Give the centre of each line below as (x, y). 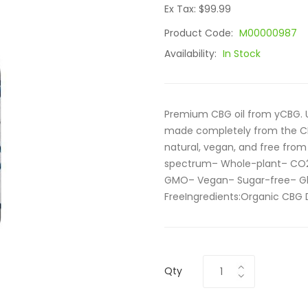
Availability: (192, 54)
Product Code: (200, 33)
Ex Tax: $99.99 (198, 9)
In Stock (242, 54)
